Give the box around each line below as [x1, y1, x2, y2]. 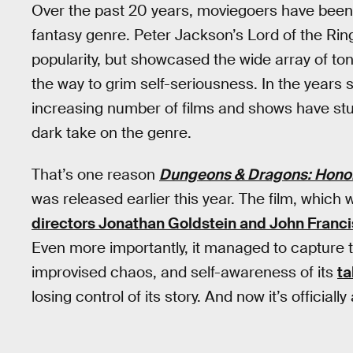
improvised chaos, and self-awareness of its [32, 262, 337, 282]
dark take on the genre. [32, 123, 191, 143]
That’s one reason [32, 164, 159, 184]
